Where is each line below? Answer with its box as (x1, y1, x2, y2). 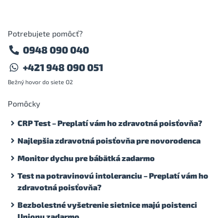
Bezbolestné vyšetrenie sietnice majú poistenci (18, 200, 197, 209)
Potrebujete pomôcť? (8, 28, 83, 38)
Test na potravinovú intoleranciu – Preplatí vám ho (18, 170, 208, 180)
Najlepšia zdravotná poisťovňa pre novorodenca (18, 135, 200, 145)
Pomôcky (8, 98, 40, 108)
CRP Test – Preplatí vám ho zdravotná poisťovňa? (18, 118, 202, 127)
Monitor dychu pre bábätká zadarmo (18, 153, 155, 163)
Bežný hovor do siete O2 (8, 78, 73, 85)
